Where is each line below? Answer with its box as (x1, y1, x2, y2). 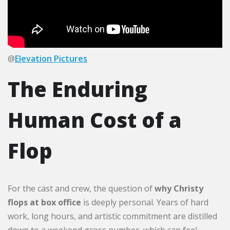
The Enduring (8, 74, 147, 103)
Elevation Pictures (15, 52, 87, 64)
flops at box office (8, 196, 81, 208)
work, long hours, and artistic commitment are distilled (8, 210, 217, 222)
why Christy (155, 182, 203, 194)
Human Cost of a (8, 105, 182, 134)
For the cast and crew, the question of (8, 182, 155, 194)
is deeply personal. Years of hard (81, 196, 208, 208)
